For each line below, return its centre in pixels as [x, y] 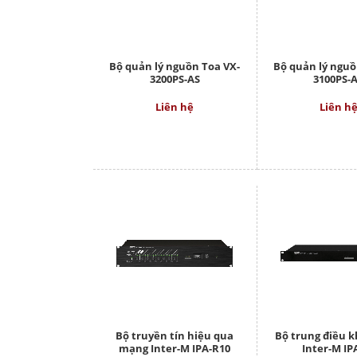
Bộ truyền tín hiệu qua [175, 336]
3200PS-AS [175, 79]
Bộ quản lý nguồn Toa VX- [175, 67]
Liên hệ [175, 107]
